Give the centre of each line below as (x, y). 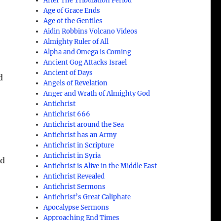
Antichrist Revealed (74, 176)
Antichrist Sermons (75, 186)
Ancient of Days (68, 73)
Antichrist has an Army (80, 135)
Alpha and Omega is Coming (88, 52)
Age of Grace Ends (72, 10)
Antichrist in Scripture (79, 145)
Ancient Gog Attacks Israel (85, 62)
